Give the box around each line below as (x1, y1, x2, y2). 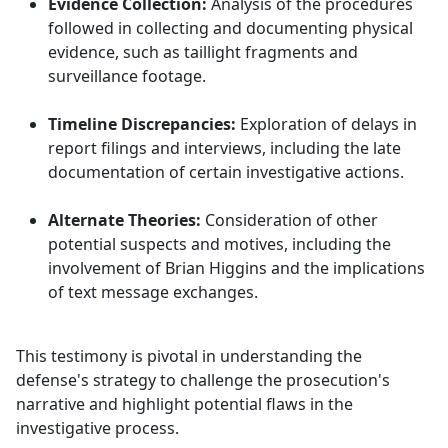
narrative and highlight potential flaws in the (16, 393, 353, 416)
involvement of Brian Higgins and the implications (48, 257, 425, 280)
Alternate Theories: (48, 209, 201, 232)
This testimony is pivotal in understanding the (16, 345, 362, 368)
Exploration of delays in (236, 113, 417, 136)
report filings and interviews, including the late (48, 137, 401, 160)
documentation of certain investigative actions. (48, 161, 404, 184)
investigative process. (16, 417, 179, 440)
